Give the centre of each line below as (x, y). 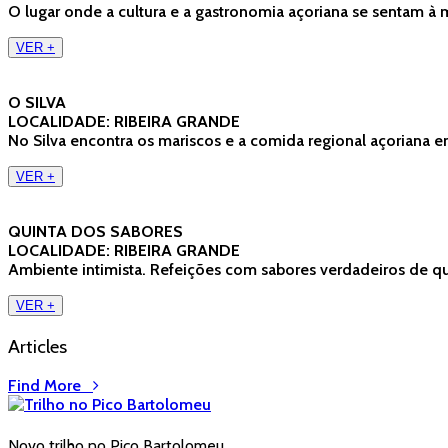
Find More (50, 386)
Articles (37, 346)
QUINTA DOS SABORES (95, 231)
